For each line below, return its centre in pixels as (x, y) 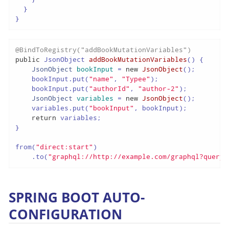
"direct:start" (64, 147)
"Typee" (136, 79)
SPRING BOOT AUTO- (77, 197)
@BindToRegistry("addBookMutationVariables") (103, 50)
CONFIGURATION (65, 214)
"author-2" (158, 89)
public (27, 60)
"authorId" (109, 89)
